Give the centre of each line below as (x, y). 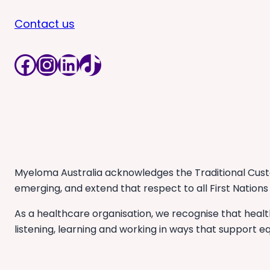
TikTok (111, 64)
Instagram (93, 64)
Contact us (45, 24)
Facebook (68, 64)
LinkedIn (102, 64)
